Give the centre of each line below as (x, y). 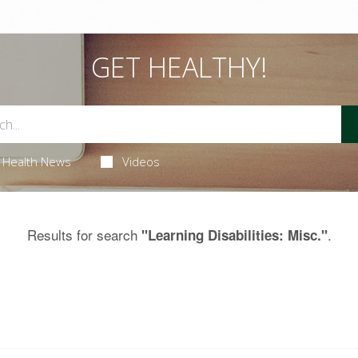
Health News (36, 161)
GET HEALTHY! (179, 67)
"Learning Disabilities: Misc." (234, 235)
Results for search (84, 235)
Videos (141, 161)
